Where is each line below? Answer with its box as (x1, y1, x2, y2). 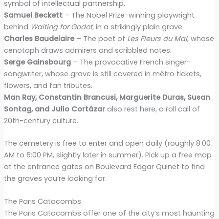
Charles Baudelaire (3, 33, 74, 44)
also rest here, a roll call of (105, 104, 200, 114)
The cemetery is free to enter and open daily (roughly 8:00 (3, 138, 211, 148)
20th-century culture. (3, 115, 78, 126)
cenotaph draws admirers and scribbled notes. (3, 45, 172, 55)
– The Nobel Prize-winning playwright (62, 10, 195, 20)
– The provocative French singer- (70, 57, 191, 67)
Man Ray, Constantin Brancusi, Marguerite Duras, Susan (3, 92, 210, 102)
